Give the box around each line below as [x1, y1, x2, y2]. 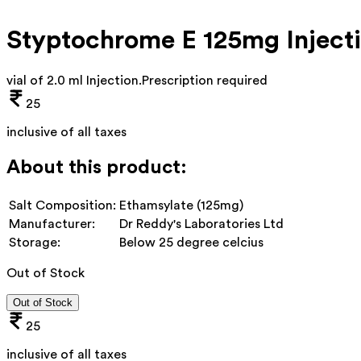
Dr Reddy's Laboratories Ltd [119, 217, 284, 230]
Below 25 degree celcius [119, 235, 263, 249]
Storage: [9, 235, 60, 249]
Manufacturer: [9, 217, 95, 230]
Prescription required [142, 73, 268, 87]
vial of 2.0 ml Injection [6, 73, 139, 87]
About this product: [6, 157, 187, 177]
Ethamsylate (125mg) [119, 198, 243, 212]
